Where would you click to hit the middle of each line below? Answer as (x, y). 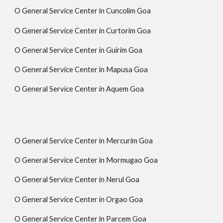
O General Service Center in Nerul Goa (77, 180)
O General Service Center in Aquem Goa (79, 89)
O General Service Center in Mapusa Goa (81, 70)
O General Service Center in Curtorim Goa (83, 30)
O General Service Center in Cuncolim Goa (83, 11)
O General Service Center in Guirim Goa (79, 50)
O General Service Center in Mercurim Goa (84, 140)
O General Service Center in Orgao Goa (79, 199)
